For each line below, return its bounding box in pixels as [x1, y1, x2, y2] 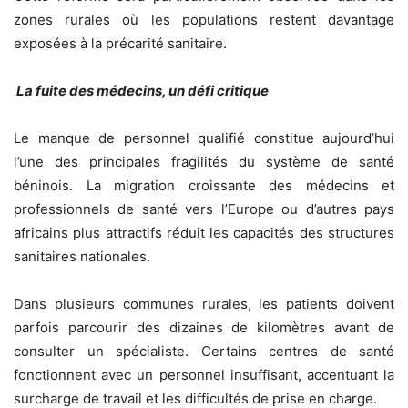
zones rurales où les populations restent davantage [14, 10, 394, 28]
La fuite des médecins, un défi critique [14, 81, 269, 99]
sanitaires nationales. [14, 247, 150, 265]
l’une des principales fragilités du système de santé [14, 152, 394, 170]
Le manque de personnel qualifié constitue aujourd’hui [14, 128, 394, 147]
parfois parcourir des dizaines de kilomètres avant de [14, 318, 394, 336]
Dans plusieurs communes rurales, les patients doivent [14, 294, 394, 312]
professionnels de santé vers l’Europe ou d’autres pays [14, 199, 394, 218]
